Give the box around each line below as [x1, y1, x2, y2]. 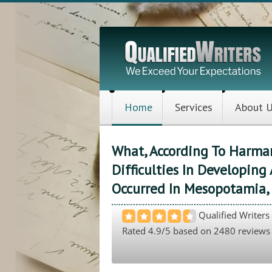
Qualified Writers [196, 209, 270, 221]
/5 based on [161, 224, 214, 237]
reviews [236, 224, 270, 237]
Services [175, 100, 212, 114]
